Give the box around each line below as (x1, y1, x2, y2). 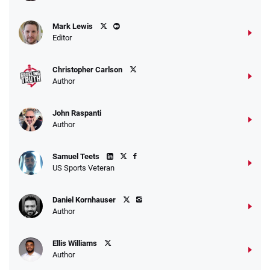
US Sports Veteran (52, 163, 115, 173)
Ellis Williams (52, 239, 97, 248)
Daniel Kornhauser (52, 195, 116, 205)
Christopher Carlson (52, 65, 122, 75)
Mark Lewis (52, 22, 93, 31)
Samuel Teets (52, 152, 99, 162)
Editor (52, 33, 72, 43)
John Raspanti (52, 108, 101, 118)
